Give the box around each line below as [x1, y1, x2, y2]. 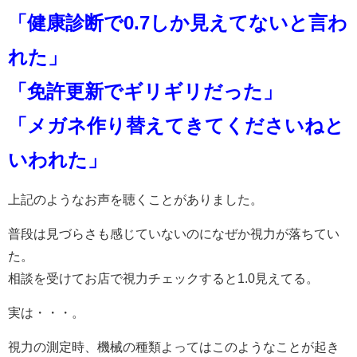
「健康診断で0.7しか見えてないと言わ [8, 12, 347, 33]
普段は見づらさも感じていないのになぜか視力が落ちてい [8, 227, 339, 241]
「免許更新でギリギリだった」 [8, 80, 282, 102]
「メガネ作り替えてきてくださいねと [8, 115, 344, 136]
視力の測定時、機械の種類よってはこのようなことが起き [8, 340, 339, 354]
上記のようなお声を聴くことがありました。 [8, 193, 263, 206]
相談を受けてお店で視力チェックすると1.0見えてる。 [8, 272, 319, 285]
